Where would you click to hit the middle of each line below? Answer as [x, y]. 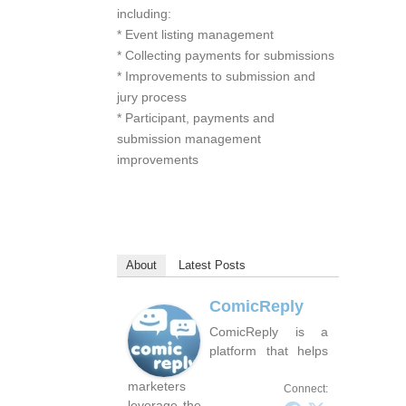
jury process [152, 97]
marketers [157, 386]
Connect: [306, 388]
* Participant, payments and [196, 117]
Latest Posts [212, 265]
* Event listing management [195, 34]
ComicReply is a [269, 331]
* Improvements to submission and [216, 76]
